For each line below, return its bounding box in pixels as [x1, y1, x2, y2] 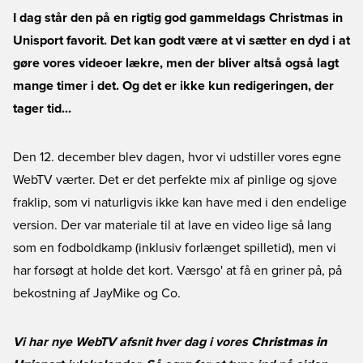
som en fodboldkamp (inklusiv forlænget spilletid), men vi [13, 241, 336, 254]
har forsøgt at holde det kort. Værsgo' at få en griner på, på [13, 264, 342, 277]
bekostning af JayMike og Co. [13, 287, 181, 300]
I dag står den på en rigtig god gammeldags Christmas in [13, 11, 343, 24]
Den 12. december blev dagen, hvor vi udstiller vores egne [13, 151, 341, 164]
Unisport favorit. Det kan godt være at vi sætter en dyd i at [13, 34, 350, 47]
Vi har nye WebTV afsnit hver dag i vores [13, 335, 251, 348]
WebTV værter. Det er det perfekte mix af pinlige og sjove [13, 173, 337, 186]
